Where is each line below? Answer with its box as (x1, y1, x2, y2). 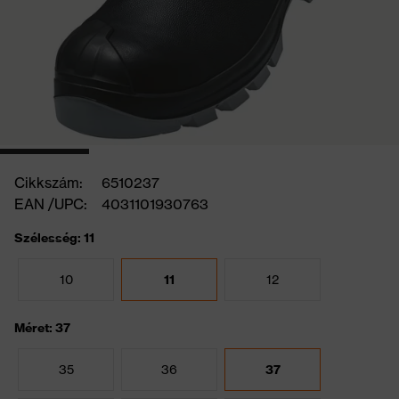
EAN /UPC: (14, 195, 87, 213)
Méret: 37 (14, 320, 70, 336)
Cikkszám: (14, 174, 83, 191)
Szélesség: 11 (14, 230, 94, 246)
